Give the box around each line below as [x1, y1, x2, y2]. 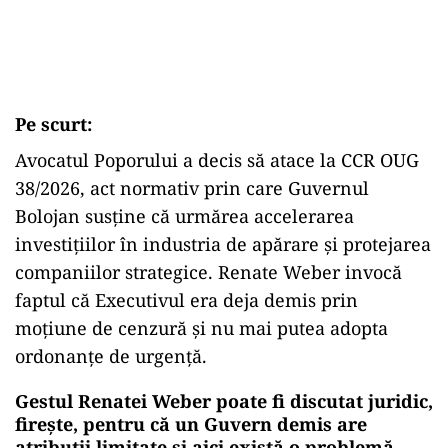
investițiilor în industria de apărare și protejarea [15, 232, 431, 256]
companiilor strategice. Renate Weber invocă [15, 260, 402, 284]
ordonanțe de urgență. [15, 344, 207, 368]
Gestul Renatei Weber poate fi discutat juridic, [15, 389, 433, 413]
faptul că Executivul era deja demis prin [15, 288, 358, 312]
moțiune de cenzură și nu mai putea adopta [15, 316, 388, 340]
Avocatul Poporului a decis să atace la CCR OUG [15, 148, 419, 172]
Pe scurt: [15, 112, 92, 136]
